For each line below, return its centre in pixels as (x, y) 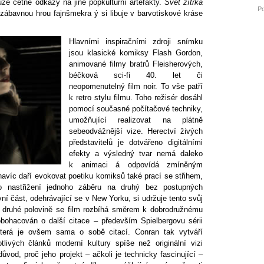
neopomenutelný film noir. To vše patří (136, 86)
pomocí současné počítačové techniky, (136, 109)
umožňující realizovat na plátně (136, 120)
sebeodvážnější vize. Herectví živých (136, 131)
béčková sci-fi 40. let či (136, 75)
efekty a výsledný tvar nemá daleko (136, 154)
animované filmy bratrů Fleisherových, (136, 64)
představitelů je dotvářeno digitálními (136, 142)
